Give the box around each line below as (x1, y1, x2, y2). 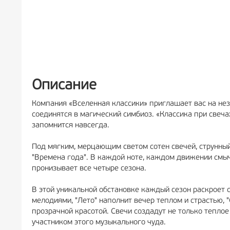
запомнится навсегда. (32, 122, 109, 129)
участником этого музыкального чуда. (32, 219, 166, 226)
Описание (32, 79, 97, 93)
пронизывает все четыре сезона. (32, 165, 146, 172)
